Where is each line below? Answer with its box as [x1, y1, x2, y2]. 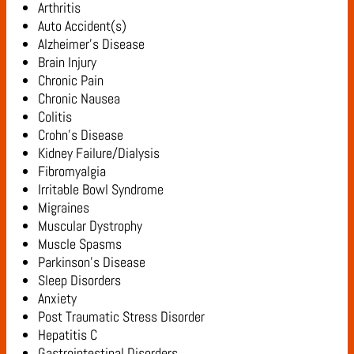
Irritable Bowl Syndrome [38, 179, 164, 198]
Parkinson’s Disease [38, 252, 145, 271]
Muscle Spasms [38, 234, 122, 253]
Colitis [38, 107, 72, 126]
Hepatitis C [38, 325, 97, 344]
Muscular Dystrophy [38, 216, 142, 235]
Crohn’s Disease [38, 125, 123, 144]
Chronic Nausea [38, 88, 120, 107]
